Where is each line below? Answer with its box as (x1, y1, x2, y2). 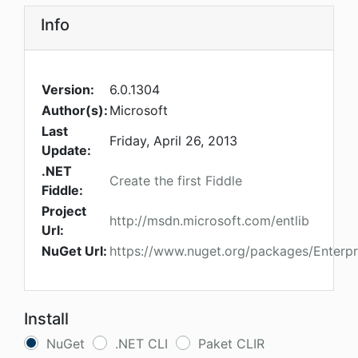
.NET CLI (115, 336, 168, 352)
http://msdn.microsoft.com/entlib (109, 213, 309, 229)
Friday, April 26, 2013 (109, 133, 237, 149)
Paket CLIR (198, 336, 265, 352)
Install (24, 309, 69, 329)
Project (42, 203, 86, 220)
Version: (42, 82, 94, 98)
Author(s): (42, 102, 108, 119)
